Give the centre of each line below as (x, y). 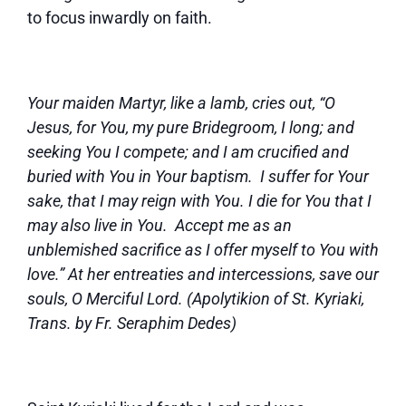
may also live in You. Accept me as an (159, 225)
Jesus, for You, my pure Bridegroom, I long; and (191, 127)
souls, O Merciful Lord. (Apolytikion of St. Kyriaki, (196, 299)
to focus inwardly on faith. (120, 18)
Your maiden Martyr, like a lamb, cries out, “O (181, 103)
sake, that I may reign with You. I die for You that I (199, 201)
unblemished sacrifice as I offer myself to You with (203, 250)
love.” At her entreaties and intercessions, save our (203, 274)
